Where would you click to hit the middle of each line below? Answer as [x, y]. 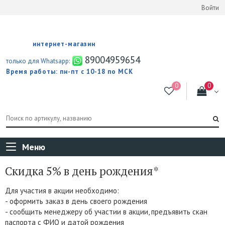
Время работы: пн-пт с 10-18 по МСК [70, 71]
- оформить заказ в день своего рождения [76, 201]
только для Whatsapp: [38, 61]
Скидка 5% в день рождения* [82, 171]
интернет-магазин [64, 44]
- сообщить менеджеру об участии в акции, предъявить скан [106, 211]
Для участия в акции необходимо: [62, 190]
